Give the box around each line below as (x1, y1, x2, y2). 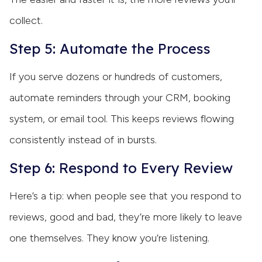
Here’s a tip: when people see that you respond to (9, 189, 242, 202)
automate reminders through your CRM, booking (9, 91, 230, 104)
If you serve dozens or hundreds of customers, (9, 70, 222, 83)
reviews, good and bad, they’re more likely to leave (9, 210, 242, 223)
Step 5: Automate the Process (9, 39, 211, 57)
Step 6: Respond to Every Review (9, 158, 233, 177)
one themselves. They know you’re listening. (9, 231, 209, 244)
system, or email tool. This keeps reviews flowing (9, 112, 234, 125)
